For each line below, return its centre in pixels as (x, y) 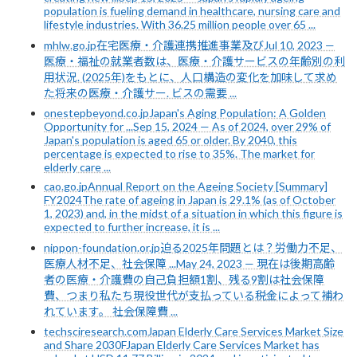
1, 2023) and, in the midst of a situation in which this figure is (193, 213)
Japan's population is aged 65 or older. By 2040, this (171, 139)
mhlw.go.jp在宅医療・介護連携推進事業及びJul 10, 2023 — (189, 45)
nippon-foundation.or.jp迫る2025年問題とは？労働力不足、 (193, 247)
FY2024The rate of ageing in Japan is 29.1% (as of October (190, 199)
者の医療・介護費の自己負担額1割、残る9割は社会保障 (184, 279)
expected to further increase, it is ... (132, 226)
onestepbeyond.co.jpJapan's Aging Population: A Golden (185, 112)
